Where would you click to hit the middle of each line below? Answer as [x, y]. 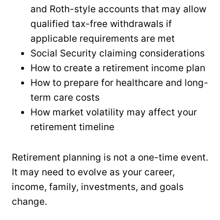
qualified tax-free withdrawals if [101, 24]
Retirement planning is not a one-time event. [110, 157]
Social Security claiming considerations [118, 53]
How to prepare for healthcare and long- [119, 82]
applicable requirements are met [103, 38]
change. [29, 201]
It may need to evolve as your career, [93, 172]
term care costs [65, 97]
